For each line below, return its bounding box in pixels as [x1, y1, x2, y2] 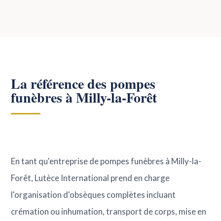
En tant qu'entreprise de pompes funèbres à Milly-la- [11, 156, 202, 166]
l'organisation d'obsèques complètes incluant [11, 189, 176, 200]
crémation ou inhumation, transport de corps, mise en [11, 206, 207, 217]
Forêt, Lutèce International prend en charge [11, 173, 170, 183]
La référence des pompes [11, 74, 156, 94]
